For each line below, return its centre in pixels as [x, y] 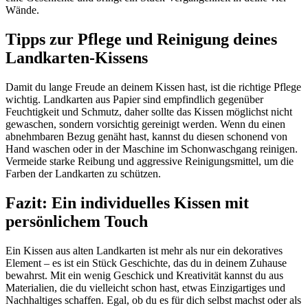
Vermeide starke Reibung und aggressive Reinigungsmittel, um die [150, 162]
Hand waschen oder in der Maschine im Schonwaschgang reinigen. [152, 149]
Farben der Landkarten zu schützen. [83, 174]
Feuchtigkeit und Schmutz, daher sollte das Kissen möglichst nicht [149, 112]
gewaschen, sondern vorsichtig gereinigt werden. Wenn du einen [145, 124]
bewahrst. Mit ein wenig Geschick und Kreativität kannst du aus [144, 275]
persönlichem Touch [77, 221]
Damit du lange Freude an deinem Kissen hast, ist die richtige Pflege [153, 87]
